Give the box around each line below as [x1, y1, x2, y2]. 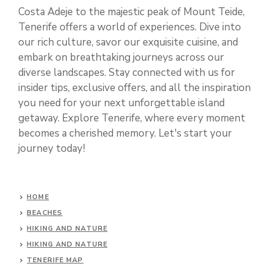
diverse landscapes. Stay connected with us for [18, 66, 235, 80]
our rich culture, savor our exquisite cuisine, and [18, 35, 238, 49]
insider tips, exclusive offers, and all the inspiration [18, 81, 251, 95]
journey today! [18, 141, 85, 155]
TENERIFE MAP [27, 256, 84, 265]
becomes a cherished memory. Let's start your [18, 126, 232, 140]
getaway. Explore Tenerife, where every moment [18, 111, 245, 125]
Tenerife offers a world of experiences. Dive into [18, 20, 241, 34]
